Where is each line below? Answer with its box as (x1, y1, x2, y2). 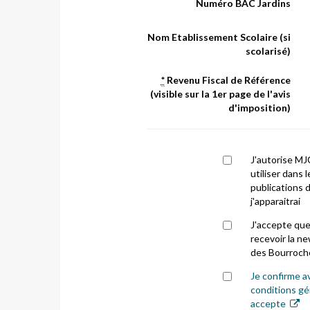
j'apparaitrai (250, 195, 300, 207)
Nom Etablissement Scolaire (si (147, 31, 291, 43)
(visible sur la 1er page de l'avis (149, 88, 291, 100)
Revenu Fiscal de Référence (164, 74, 291, 86)
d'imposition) (228, 102, 291, 113)
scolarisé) (245, 45, 291, 57)
